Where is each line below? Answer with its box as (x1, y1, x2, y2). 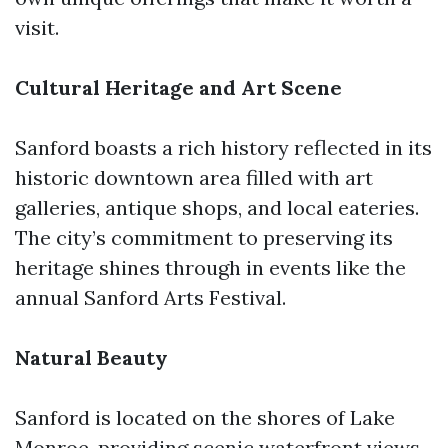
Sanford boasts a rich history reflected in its (15, 135, 432, 160)
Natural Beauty (15, 345, 168, 370)
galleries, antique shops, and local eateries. (15, 195, 419, 220)
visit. (15, 15, 59, 40)
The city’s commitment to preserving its (15, 225, 393, 250)
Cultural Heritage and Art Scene (15, 75, 342, 100)
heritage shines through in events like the (15, 255, 406, 280)
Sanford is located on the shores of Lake (15, 405, 395, 430)
